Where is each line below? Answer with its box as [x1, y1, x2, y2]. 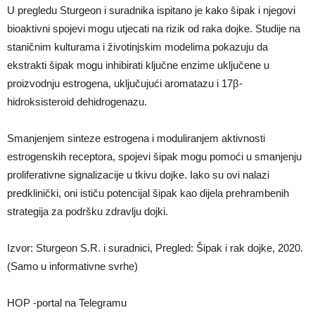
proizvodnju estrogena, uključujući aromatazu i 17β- [7, 77, 243, 89]
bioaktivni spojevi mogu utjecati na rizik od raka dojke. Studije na [7, 22, 300, 34]
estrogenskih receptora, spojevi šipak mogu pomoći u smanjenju [7, 150, 302, 162]
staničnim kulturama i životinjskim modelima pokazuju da [7, 40, 268, 53]
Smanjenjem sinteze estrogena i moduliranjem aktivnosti [7, 131, 265, 144]
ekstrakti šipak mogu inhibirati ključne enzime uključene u [7, 58, 269, 71]
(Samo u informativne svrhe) [7, 259, 138, 272]
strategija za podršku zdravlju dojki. [7, 205, 168, 217]
